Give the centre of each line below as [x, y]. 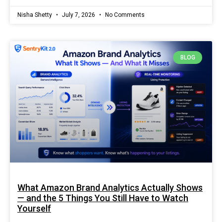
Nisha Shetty [35, 15]
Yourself [34, 209]
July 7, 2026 [79, 15]
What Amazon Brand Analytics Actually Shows [110, 188]
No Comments [124, 15]
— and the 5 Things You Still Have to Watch [103, 198]
